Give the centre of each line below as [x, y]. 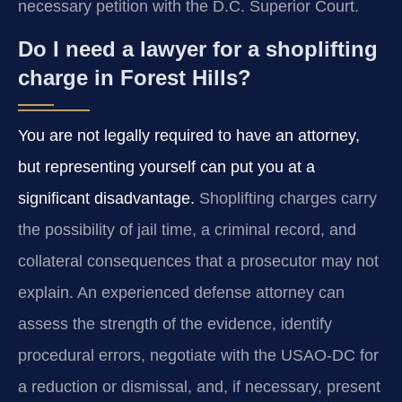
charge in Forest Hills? [135, 78]
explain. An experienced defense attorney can [181, 293]
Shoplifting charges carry [286, 199]
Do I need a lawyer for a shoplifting [198, 49]
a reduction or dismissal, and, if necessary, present [199, 387]
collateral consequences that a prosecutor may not [198, 262]
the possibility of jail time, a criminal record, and [187, 230]
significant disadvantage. [106, 199]
